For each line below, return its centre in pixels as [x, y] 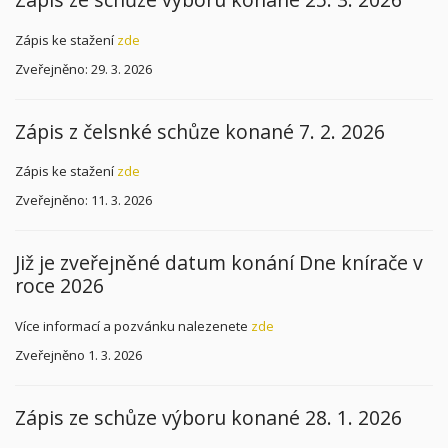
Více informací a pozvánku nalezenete [133, 325]
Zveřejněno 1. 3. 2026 [78, 354]
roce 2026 [59, 285]
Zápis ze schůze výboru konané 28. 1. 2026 [208, 417]
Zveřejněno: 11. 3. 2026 [83, 200]
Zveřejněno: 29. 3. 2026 [83, 68]
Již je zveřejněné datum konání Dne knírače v [219, 262]
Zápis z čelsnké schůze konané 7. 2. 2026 [200, 131]
